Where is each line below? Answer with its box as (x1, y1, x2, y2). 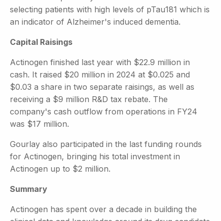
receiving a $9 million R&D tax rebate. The (10, 94, 168, 104)
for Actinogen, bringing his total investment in (10, 151, 180, 161)
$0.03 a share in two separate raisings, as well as (10, 81, 194, 92)
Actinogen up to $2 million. (10, 163, 110, 174)
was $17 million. (10, 118, 69, 129)
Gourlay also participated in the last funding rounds (10, 139, 202, 149)
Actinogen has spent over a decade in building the (10, 204, 197, 214)
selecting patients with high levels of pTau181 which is (10, 4, 210, 14)
